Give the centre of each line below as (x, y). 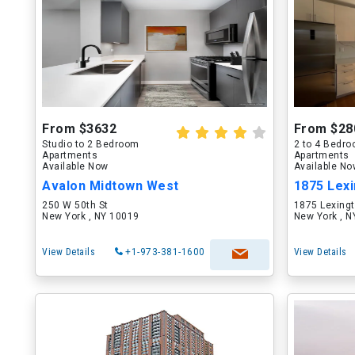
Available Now (75, 166)
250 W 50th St (75, 205)
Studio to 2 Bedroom (91, 144)
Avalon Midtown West (111, 186)
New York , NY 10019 (91, 216)
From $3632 (79, 129)
